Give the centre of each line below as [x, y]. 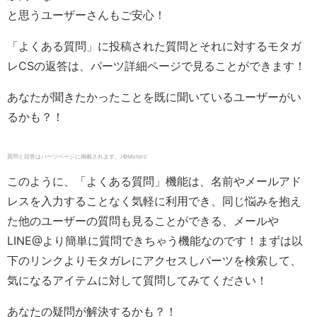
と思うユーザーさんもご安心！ [86, 15]
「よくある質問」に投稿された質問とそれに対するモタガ [154, 46]
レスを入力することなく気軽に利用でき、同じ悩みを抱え [154, 201]
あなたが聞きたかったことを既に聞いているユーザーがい [154, 97]
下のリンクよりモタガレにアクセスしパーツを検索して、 [154, 261]
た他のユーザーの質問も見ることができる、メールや [143, 221]
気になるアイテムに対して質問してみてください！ [137, 281]
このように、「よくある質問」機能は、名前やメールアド [154, 181]
